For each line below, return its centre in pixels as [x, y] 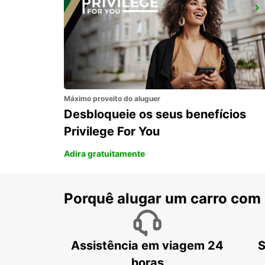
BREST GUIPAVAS [119, 12]
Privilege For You [112, 131]
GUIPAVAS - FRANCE [118, 24]
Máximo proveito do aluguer [112, 98]
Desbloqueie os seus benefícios [155, 114]
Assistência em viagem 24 [147, 245]
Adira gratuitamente [104, 153]
